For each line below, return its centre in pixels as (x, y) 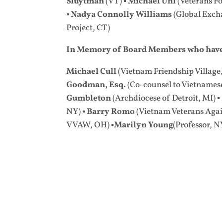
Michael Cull (92, 72)
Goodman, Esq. (96, 85)
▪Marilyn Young (141, 125)
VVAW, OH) (88, 125)
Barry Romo (111, 112)
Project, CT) (88, 28)
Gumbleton (90, 98)
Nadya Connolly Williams (122, 15)
